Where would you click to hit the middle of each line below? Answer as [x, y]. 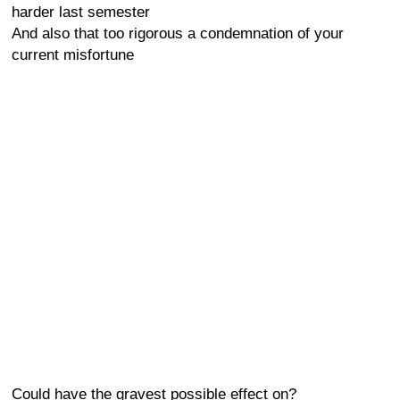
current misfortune [73, 55]
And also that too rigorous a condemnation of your [178, 33]
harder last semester [81, 12]
